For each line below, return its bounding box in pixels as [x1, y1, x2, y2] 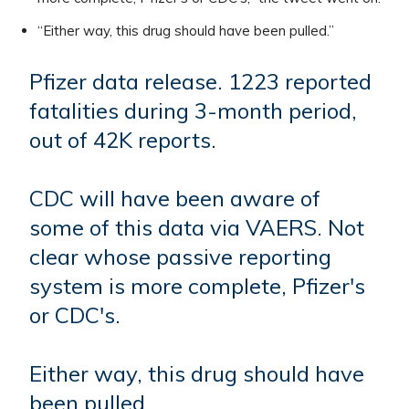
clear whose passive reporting [29, 243, 332, 271]
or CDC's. [29, 301, 121, 330]
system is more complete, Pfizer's [29, 272, 366, 300]
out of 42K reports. [29, 126, 217, 154]
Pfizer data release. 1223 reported [29, 68, 372, 96]
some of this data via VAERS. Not [29, 214, 365, 242]
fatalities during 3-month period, [29, 97, 358, 125]
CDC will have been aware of [29, 184, 321, 213]
